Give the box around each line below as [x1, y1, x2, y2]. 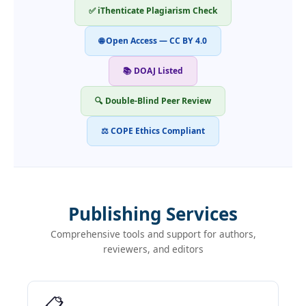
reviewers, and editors [102, 242, 204, 256]
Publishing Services [68, 201, 238, 227]
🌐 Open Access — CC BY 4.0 [99, 35, 207, 47]
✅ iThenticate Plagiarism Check [89, 5, 217, 17]
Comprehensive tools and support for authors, [50, 227, 256, 241]
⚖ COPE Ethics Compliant [101, 125, 205, 137]
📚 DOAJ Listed [123, 65, 183, 77]
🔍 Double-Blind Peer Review [95, 95, 211, 107]
